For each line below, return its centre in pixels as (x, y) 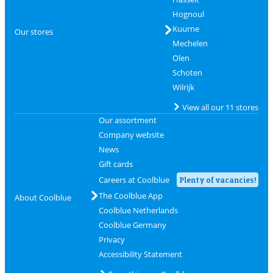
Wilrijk (183, 87)
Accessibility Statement (140, 254)
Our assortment (127, 120)
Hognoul (188, 14)
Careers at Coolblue (134, 180)
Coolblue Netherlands (138, 210)
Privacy (112, 239)
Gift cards (115, 164)
